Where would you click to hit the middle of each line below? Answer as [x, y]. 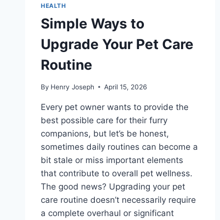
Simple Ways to [93, 24]
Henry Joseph [73, 87]
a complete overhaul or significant [107, 213]
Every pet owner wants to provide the [115, 107]
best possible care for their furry [104, 120]
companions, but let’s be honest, [105, 133]
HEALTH [54, 6]
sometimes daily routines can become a [119, 147]
